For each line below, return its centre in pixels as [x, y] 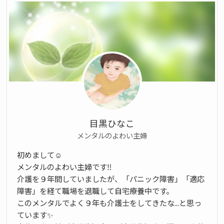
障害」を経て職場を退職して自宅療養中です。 [95, 190]
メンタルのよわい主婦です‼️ [64, 166]
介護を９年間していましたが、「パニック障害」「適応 [110, 178]
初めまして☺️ [39, 154]
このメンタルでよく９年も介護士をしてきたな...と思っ [109, 202]
